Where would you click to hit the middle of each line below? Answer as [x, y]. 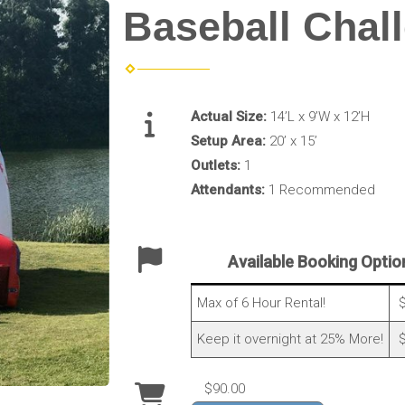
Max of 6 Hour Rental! [261, 302]
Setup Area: [230, 141]
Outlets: [217, 165]
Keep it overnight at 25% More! [290, 339]
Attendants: [229, 189]
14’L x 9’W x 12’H [320, 116]
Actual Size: [230, 116]
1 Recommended [321, 189]
